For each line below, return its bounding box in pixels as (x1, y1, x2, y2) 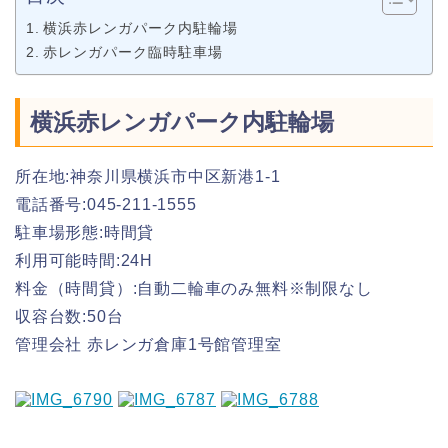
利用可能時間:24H (15, 251, 153, 269)
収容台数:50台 (15, 307, 124, 325)
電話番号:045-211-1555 (15, 195, 197, 213)
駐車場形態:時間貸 (15, 223, 155, 241)
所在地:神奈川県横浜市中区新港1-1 (15, 167, 281, 185)
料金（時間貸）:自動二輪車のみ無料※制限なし (15, 279, 373, 297)
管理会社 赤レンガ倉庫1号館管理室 (15, 335, 282, 353)
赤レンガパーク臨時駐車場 (42, 44, 223, 61)
